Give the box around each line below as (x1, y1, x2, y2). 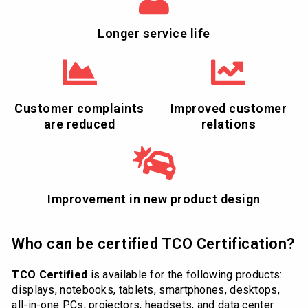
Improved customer (170, 100, 287, 115)
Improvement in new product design (47, 191, 261, 206)
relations (201, 116, 256, 131)
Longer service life (98, 25, 210, 41)
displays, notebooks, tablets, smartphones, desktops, (12, 283, 280, 296)
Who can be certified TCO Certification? (12, 234, 296, 252)
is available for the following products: (87, 267, 283, 281)
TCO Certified (12, 267, 88, 281)
